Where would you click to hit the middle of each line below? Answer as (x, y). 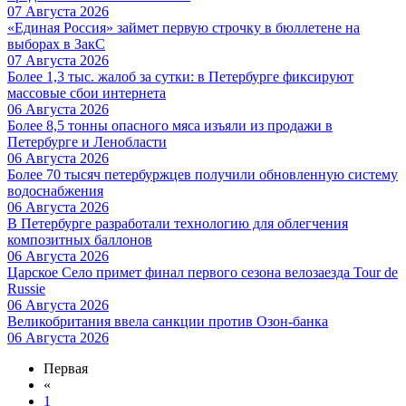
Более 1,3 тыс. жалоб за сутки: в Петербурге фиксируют (180, 76)
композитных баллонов (80, 239)
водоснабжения (55, 190)
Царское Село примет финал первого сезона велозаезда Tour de (203, 272)
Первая (66, 368)
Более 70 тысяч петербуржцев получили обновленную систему (203, 174)
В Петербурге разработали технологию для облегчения (178, 223)
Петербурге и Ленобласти (87, 141)
